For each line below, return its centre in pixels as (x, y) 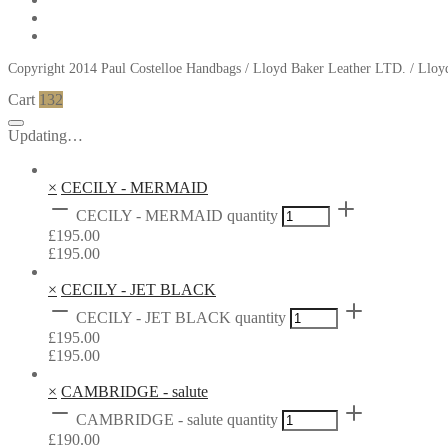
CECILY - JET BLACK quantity (181, 318)
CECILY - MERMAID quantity (177, 216)
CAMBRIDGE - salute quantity (177, 420)
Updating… (45, 136)
